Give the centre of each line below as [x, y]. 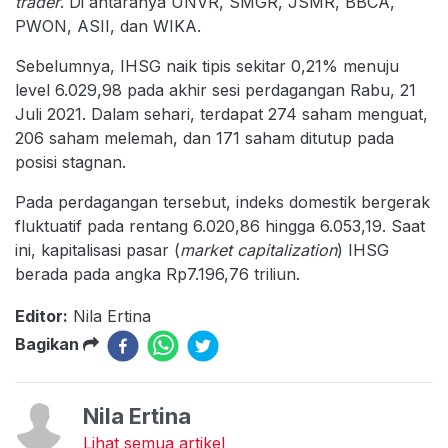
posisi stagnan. [70, 161]
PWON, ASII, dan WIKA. [108, 25]
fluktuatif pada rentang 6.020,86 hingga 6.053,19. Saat [220, 225]
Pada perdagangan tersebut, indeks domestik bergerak [222, 201]
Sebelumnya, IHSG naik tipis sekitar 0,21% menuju [207, 65]
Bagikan [49, 343]
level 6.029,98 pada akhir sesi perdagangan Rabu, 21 [215, 89]
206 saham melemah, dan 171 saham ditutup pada [204, 137]
